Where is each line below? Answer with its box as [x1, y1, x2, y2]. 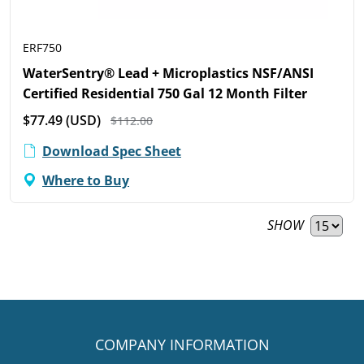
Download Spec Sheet [42, 141, 181, 161]
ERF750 [23, 39, 62, 55]
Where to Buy [42, 171, 129, 191]
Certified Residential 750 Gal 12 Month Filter [23, 83, 307, 103]
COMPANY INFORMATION [94, 334, 270, 355]
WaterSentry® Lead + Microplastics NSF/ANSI [23, 63, 314, 83]
